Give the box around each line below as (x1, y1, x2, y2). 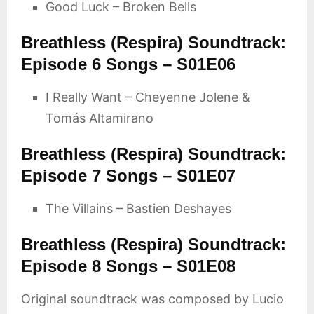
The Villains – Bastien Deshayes (46, 201, 231, 217)
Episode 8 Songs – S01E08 (21, 257, 235, 276)
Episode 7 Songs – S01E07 (21, 166, 235, 186)
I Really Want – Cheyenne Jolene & (46, 90, 250, 105)
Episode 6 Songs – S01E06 (21, 55, 235, 74)
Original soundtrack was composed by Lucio (21, 292, 284, 307)
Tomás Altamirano (46, 111, 153, 126)
